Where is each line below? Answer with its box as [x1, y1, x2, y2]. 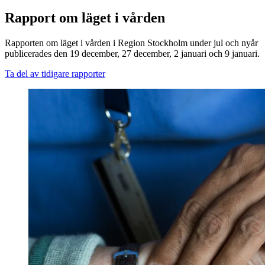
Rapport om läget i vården [5, 9, 165, 25]
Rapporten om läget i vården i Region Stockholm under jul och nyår [5, 37, 258, 48]
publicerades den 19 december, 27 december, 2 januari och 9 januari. [5, 48, 260, 59]
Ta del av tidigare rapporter [5, 68, 105, 79]
